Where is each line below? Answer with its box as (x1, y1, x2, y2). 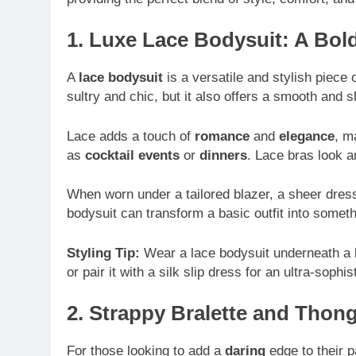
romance (195, 128, 250, 144)
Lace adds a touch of (67, 128, 195, 144)
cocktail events (85, 147, 180, 163)
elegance (279, 128, 335, 144)
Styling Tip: (67, 245, 140, 261)
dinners (199, 147, 247, 163)
